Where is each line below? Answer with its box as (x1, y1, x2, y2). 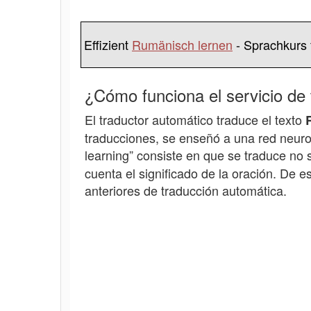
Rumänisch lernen (132, 35, 233, 54)
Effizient (84, 35, 132, 54)
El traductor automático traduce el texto (85, 110, 305, 129)
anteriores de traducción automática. (85, 181, 287, 200)
